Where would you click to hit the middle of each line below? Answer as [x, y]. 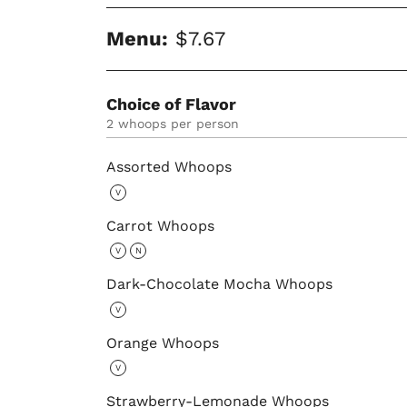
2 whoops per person [176, 124]
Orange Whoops [163, 342]
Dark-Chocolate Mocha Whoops [219, 284]
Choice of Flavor [171, 104]
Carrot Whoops [160, 225]
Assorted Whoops [169, 167]
